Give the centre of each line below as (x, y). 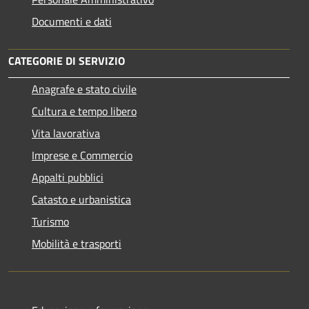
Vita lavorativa (66, 133)
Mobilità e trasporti (77, 243)
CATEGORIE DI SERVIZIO (67, 60)
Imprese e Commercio (82, 155)
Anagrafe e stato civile (84, 89)
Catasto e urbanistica (81, 199)
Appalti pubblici (68, 177)
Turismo (50, 221)
